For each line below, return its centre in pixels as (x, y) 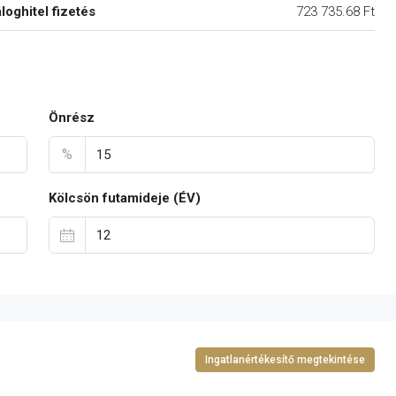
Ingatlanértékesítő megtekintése (285, 360)
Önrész (71, 118)
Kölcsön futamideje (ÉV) (124, 198)
